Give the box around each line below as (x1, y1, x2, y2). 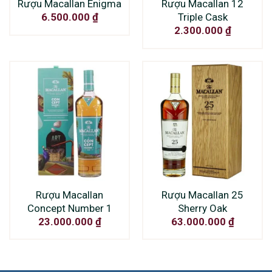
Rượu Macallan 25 (161, 189, 243, 202)
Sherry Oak (178, 202, 227, 215)
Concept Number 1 (27, 202, 112, 215)
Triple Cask (177, 11, 228, 24)
